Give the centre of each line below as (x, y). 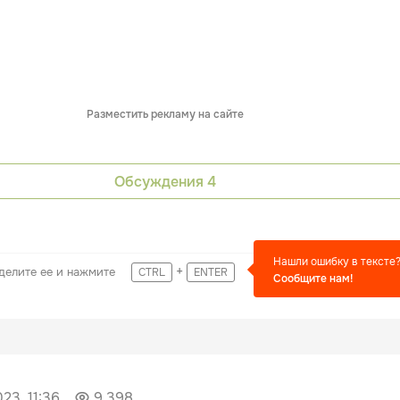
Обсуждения (161, 181)
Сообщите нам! (313, 279)
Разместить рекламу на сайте (165, 115)
